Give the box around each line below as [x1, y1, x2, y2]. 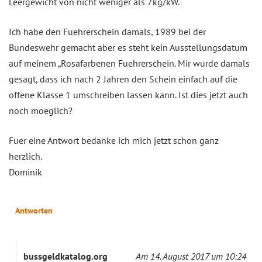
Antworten [15, 205, 53, 216]
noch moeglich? [9, 104, 73, 116]
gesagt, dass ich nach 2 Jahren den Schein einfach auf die [9, 73, 237, 85]
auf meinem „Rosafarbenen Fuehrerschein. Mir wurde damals [9, 57, 250, 69]
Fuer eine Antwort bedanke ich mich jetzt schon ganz [9, 134, 219, 146]
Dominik [9, 166, 42, 178]
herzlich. [9, 150, 42, 162]
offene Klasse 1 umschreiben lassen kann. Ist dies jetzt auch [9, 88, 248, 101]
